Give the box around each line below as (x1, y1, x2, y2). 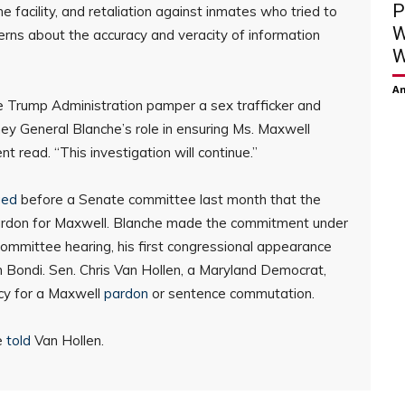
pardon (104, 285, 148, 302)
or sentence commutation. (148, 285, 315, 302)
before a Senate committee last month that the (17, 191, 321, 208)
